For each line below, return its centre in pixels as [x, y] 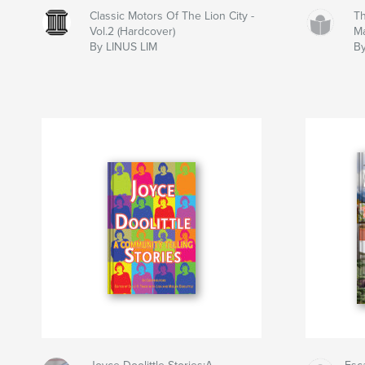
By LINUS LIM [123, 47]
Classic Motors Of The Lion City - [172, 16]
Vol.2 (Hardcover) [132, 32]
